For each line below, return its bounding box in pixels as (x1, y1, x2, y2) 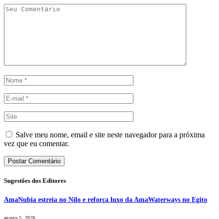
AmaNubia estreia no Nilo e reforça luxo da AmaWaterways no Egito (4, 196, 207, 203)
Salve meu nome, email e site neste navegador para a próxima (16, 131, 205, 139)
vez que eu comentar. (4, 139, 69, 148)
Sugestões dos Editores (4, 177, 66, 185)
